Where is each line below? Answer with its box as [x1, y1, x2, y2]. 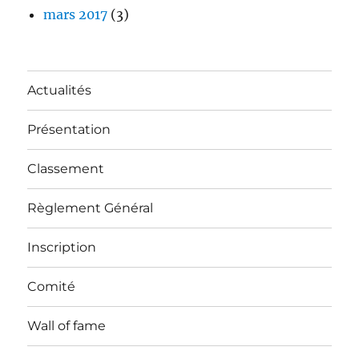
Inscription [27, 240, 97, 256]
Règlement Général [27, 200, 154, 216]
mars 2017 [43, 6, 108, 22]
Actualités [27, 83, 92, 99]
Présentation [27, 122, 111, 138]
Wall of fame [27, 318, 107, 334]
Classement [27, 161, 105, 177]
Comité [27, 279, 76, 295]
